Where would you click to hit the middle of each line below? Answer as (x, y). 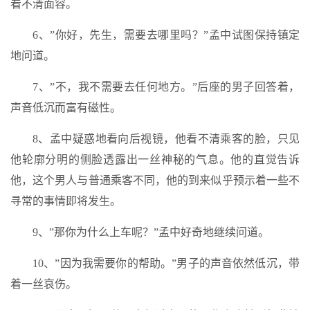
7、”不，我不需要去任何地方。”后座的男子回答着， (166, 87)
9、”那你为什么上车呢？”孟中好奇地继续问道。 (151, 232)
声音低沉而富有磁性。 (66, 108)
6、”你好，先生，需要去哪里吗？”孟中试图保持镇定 (166, 35)
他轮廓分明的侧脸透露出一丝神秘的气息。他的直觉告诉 (155, 159)
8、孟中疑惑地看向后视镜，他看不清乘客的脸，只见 (166, 139)
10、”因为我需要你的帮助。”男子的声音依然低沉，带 (166, 263)
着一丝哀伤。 (44, 284)
